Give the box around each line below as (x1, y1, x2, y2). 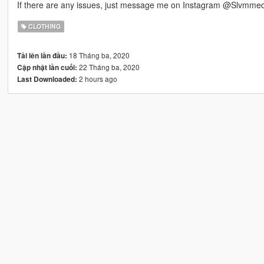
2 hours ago (77, 73, 117, 84)
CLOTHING (27, 21, 61, 31)
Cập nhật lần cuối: (16, 62, 77, 72)
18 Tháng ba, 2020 (67, 49, 130, 60)
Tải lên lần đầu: (16, 50, 67, 61)
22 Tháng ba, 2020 (77, 61, 140, 72)
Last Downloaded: (16, 74, 77, 84)
